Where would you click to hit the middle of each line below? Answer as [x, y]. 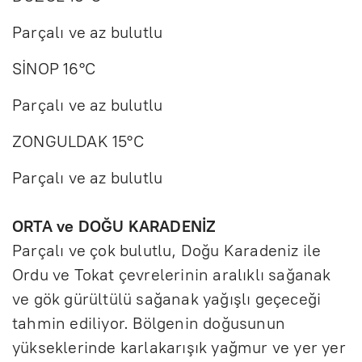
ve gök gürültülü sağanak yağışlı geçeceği [167, 299]
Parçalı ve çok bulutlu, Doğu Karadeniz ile [167, 250]
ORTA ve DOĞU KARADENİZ [114, 226]
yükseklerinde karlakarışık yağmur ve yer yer [179, 347]
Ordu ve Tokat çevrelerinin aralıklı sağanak [172, 274]
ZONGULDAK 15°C [78, 141]
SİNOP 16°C [54, 68]
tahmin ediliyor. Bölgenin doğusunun [149, 323]
